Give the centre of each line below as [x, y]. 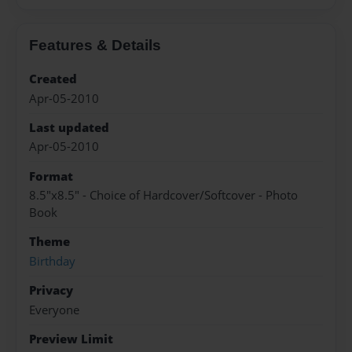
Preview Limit [71, 339]
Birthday [52, 261]
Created [53, 79]
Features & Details [95, 46]
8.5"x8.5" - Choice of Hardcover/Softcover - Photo [163, 196]
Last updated [69, 127]
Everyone [54, 310]
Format [51, 176]
